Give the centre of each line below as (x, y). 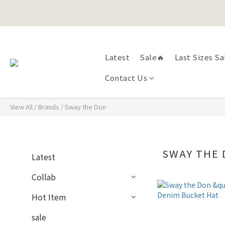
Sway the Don (85, 107)
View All (21, 107)
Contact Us (126, 78)
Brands (49, 107)
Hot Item (49, 197)
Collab (44, 177)
